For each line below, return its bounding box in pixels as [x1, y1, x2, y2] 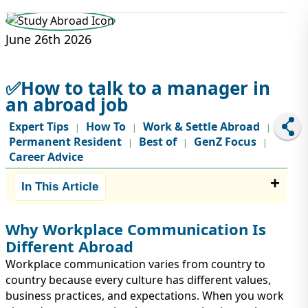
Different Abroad [5, 236, 133, 257]
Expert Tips [9, 119, 69, 134]
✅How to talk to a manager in [5, 76, 270, 100]
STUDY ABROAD [109, 26, 184, 39]
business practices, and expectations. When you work [5, 288, 284, 304]
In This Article [21, 179, 98, 193]
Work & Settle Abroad [143, 119, 260, 134]
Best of [139, 134, 177, 149]
